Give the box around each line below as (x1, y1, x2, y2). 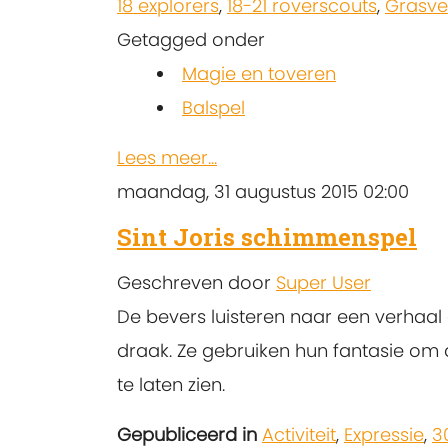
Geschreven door (117, 269, 276, 295)
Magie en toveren (182, 61, 336, 87)
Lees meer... (117, 145, 217, 171)
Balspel (182, 95, 245, 121)
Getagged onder (117, 27, 265, 53)
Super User (276, 269, 371, 295)
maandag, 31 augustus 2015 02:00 (117, 179, 409, 205)
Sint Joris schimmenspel (117, 221, 417, 254)
